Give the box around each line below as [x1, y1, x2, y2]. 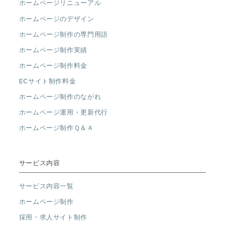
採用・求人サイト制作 [19, 213, 87, 222]
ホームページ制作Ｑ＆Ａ [19, 124, 94, 133]
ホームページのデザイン [19, 14, 94, 23]
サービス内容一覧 [19, 182, 74, 191]
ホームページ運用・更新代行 [19, 108, 108, 117]
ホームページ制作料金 [19, 61, 87, 70]
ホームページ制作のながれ [19, 92, 101, 101]
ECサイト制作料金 [19, 76, 76, 85]
